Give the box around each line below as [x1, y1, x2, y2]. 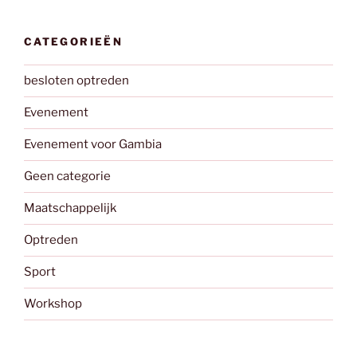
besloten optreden [24, 73, 129, 88]
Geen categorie [24, 169, 111, 183]
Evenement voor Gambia [24, 137, 162, 151]
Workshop [24, 296, 82, 311]
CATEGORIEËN [24, 35, 123, 48]
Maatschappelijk [24, 201, 116, 215]
